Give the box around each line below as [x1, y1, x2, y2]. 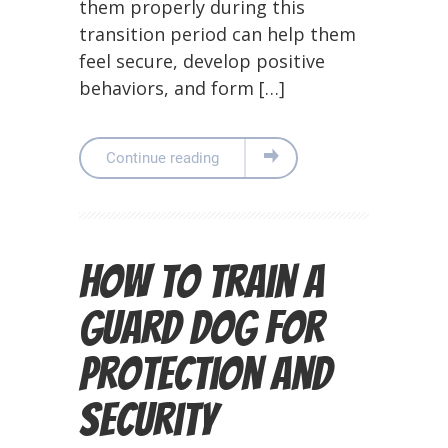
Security [79, 395, 216, 444]
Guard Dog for [79, 303, 324, 352]
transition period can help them [79, 22, 356, 46]
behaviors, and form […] [79, 76, 285, 100]
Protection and [79, 349, 332, 398]
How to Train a [79, 257, 324, 306]
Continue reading [106, 149, 219, 167]
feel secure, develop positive [79, 49, 325, 73]
